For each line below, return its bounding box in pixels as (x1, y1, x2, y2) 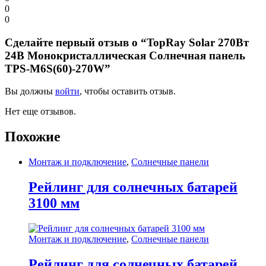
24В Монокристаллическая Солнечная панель (5, 49, 245, 62)
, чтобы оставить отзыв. (80, 86, 176, 97)
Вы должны (5, 86, 55, 97)
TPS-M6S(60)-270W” (5, 62, 110, 75)
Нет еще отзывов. (5, 106, 76, 117)
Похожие (5, 129, 61, 145)
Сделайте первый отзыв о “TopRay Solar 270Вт (5, 36, 249, 49)
